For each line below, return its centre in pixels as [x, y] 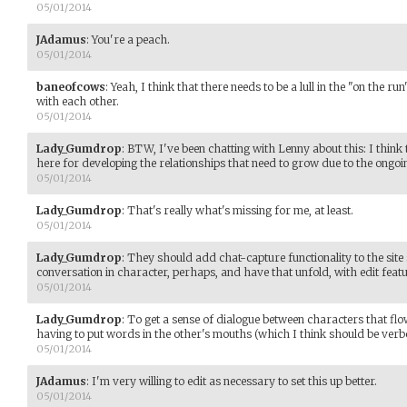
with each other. [78, 101]
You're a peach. [131, 40]
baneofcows [71, 87]
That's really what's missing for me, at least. [240, 210]
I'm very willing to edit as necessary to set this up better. [234, 381]
